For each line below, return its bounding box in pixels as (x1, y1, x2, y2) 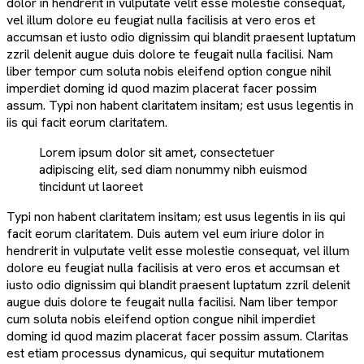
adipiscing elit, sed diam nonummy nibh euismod (39, 160, 307, 178)
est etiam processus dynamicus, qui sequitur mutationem (6, 344, 324, 362)
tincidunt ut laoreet (39, 177, 143, 195)
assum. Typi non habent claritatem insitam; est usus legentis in (6, 96, 353, 114)
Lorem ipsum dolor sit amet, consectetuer (39, 143, 275, 161)
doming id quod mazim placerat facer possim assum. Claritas (6, 327, 349, 344)
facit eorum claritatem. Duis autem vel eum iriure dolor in (6, 224, 324, 242)
